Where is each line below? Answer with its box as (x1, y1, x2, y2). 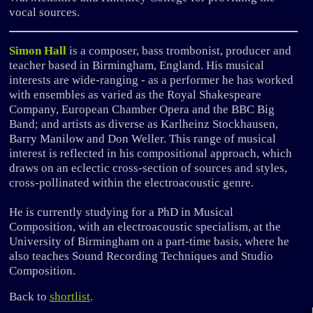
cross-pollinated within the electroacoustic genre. (9, 175, 254, 189)
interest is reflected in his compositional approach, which (9, 146, 292, 160)
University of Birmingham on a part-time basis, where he (9, 234, 289, 248)
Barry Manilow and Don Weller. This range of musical (9, 131, 276, 145)
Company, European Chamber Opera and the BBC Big (9, 102, 275, 116)
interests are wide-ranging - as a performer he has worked (9, 73, 293, 87)
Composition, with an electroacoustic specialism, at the (9, 219, 281, 233)
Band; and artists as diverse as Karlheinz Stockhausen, (9, 117, 278, 131)
